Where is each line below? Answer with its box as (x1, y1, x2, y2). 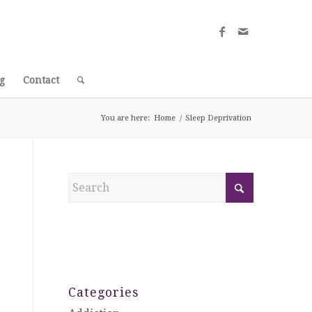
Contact (22, 75, 59, 86)
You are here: (101, 114, 150, 123)
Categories (68, 286, 139, 299)
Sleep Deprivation (185, 114, 252, 123)
